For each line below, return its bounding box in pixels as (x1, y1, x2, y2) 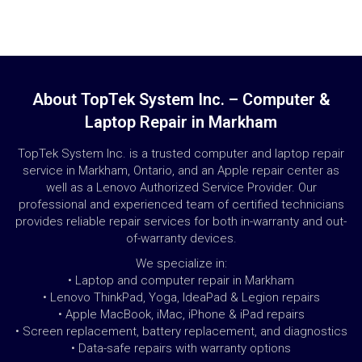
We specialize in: (135, 256, 227, 271)
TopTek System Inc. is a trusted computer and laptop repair (18, 146, 344, 162)
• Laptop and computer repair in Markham (68, 273, 294, 288)
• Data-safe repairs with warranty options (71, 341, 291, 356)
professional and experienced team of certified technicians (18, 197, 344, 213)
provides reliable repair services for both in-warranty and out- (15, 214, 347, 229)
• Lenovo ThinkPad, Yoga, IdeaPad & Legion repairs (42, 290, 320, 305)
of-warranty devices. (125, 231, 237, 246)
